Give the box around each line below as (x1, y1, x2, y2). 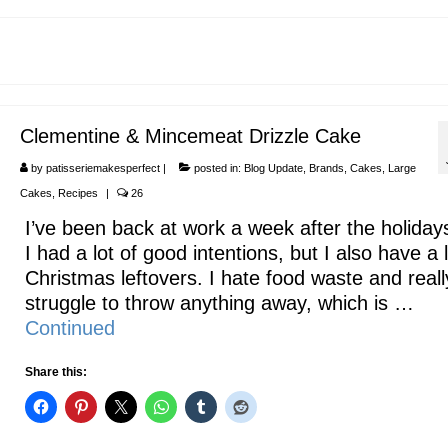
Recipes (57, 187, 98, 199)
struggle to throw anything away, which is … (24, 292, 414, 314)
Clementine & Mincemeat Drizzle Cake (19, 125, 361, 147)
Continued (24, 317, 115, 339)
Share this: (24, 365, 87, 379)
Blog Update (243, 162, 303, 174)
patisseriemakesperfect (45, 162, 160, 174)
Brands (308, 162, 344, 174)
